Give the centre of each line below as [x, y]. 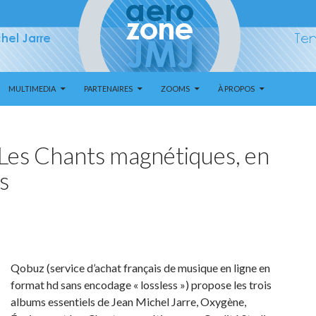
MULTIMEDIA [32, 89]
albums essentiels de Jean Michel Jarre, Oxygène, [128, 302]
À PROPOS [236, 89]
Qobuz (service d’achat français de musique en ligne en [140, 268]
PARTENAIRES [108, 89]
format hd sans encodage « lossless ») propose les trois [141, 285]
